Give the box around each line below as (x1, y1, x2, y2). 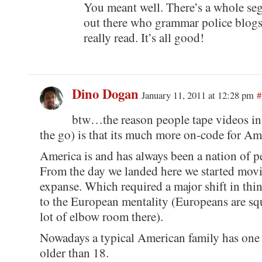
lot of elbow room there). (39, 208, 163, 225)
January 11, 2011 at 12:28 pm (141, 88, 254, 102)
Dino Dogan (71, 84, 139, 104)
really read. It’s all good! (83, 29, 204, 46)
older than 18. (39, 244, 109, 261)
